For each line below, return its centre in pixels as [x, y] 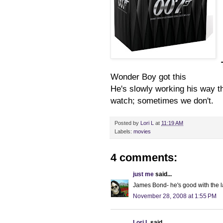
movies [142, 131]
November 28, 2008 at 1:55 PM [175, 196]
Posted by [127, 123]
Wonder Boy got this [148, 76]
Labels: [124, 131]
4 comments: [144, 157]
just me [143, 174]
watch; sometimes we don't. [162, 100]
